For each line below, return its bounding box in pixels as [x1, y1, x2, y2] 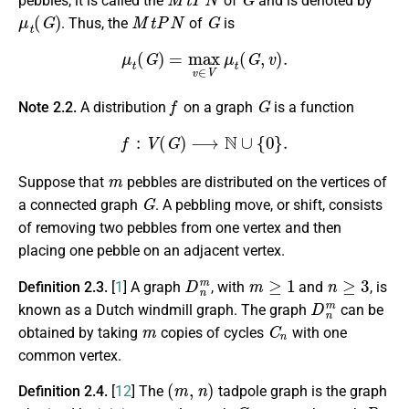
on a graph [179, 98, 257, 116]
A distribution [80, 98, 170, 116]
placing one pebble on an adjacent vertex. [18, 242, 285, 260]
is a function [269, 98, 354, 116]
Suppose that [18, 173, 108, 192]
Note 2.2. [18, 98, 80, 116]
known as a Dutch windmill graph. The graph [18, 300, 310, 319]
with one [288, 323, 347, 341]
